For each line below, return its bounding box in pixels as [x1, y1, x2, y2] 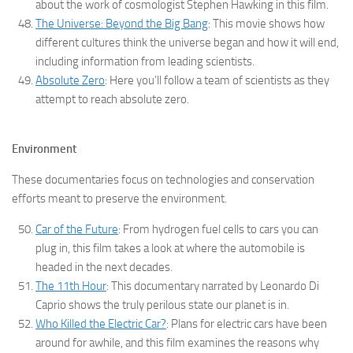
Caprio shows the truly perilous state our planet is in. [35, 298, 289, 313]
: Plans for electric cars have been [166, 317, 327, 332]
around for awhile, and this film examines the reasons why [35, 336, 319, 351]
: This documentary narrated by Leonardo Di [106, 279, 319, 294]
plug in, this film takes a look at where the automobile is [35, 241, 305, 256]
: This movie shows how [208, 17, 325, 32]
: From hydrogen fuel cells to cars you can [118, 222, 318, 237]
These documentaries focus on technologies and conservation [12, 173, 314, 188]
